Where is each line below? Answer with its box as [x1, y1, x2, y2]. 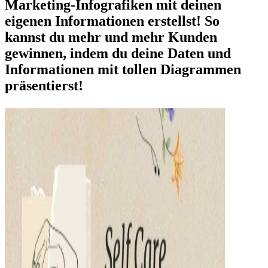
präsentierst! [5, 78, 83, 94]
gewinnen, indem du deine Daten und [5, 45, 231, 62]
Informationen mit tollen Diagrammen [5, 62, 241, 78]
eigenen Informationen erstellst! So [5, 13, 220, 29]
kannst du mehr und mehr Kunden [5, 29, 217, 45]
